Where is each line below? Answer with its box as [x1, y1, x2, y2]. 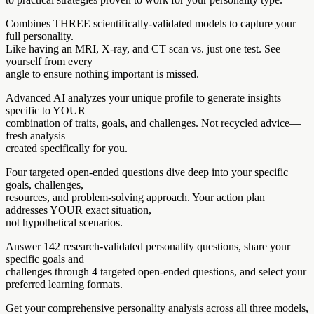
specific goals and [6, 252, 84, 265]
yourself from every [6, 55, 93, 67]
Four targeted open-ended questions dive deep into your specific [6, 165, 288, 178]
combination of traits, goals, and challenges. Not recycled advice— [6, 116, 301, 129]
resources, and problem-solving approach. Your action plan [6, 191, 265, 203]
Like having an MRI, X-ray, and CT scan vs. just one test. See [6, 42, 280, 55]
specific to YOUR [6, 104, 86, 116]
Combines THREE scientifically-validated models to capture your [6, 17, 296, 29]
